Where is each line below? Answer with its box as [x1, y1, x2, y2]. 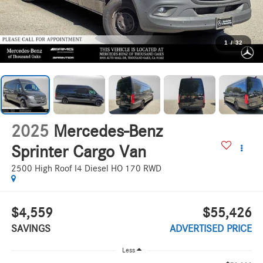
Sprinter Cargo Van [11, 143, 146, 161]
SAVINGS [11, 223, 50, 234]
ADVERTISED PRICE [170, 223, 252, 234]
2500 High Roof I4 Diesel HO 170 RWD [11, 164, 161, 174]
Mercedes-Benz [53, 123, 163, 141]
